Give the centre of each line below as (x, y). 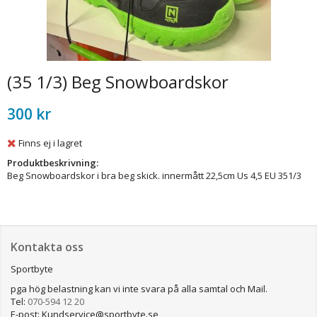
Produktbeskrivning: (53, 162)
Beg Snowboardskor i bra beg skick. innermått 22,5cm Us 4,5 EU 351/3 (154, 175)
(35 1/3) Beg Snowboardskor (118, 82)
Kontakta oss (47, 247)
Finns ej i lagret (50, 143)
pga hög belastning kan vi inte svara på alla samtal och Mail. (139, 288)
